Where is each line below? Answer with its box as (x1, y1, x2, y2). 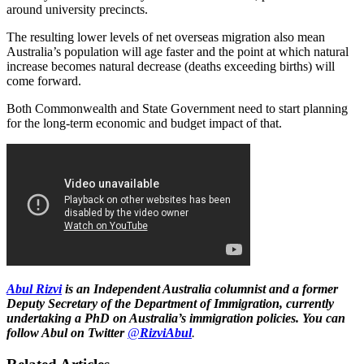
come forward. (6, 73, 81, 88)
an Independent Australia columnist (76, 281, 269, 296)
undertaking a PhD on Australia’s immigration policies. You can (6, 310, 345, 325)
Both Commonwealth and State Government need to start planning (6, 101, 348, 115)
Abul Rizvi (6, 281, 62, 296)
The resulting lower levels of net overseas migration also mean (6, 29, 325, 44)
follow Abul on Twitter (6, 325, 128, 340)
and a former (269, 281, 338, 296)
